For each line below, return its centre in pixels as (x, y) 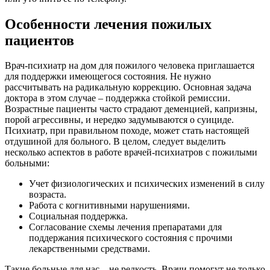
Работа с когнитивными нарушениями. (109, 206)
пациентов (39, 40)
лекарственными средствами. (89, 249)
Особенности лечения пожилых (108, 24)
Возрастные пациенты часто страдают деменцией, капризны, (131, 109)
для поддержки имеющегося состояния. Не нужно (108, 77)
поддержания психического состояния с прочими (131, 238)
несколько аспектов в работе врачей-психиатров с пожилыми (131, 152)
